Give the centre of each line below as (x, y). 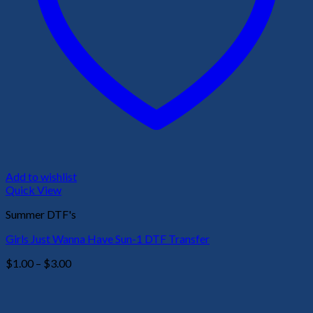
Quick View (34, 190)
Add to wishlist (41, 177)
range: (86, 276)
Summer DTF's (41, 214)
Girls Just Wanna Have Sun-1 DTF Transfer (108, 239)
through (89, 303)
